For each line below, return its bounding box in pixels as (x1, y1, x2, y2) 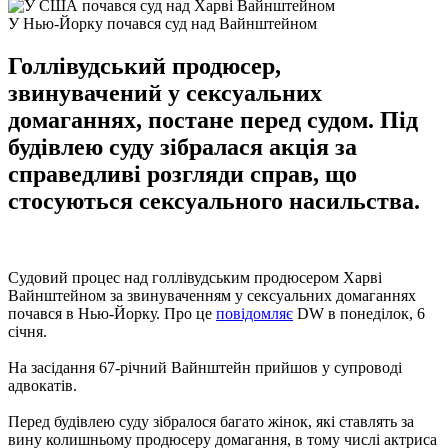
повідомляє (216, 304, 293, 322)
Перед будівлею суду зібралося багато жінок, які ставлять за (8, 412, 414, 430)
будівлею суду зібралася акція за (8, 133, 357, 160)
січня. (8, 322, 47, 340)
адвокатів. (8, 376, 77, 394)
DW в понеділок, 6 (293, 304, 425, 322)
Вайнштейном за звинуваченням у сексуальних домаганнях (8, 286, 416, 304)
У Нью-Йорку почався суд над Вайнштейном (8, 14, 317, 32)
